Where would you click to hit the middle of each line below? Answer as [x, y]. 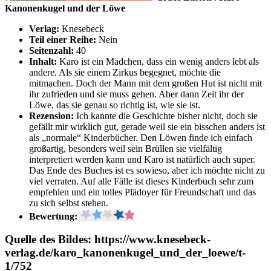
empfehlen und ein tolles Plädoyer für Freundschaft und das [142, 192]
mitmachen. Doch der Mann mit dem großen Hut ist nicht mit [145, 83]
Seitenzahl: [51, 50]
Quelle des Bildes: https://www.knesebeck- [108, 240]
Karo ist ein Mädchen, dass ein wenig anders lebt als [159, 61]
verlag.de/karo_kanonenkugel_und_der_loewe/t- [125, 253]
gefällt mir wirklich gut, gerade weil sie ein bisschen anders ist [147, 126]
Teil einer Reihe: [63, 39]
